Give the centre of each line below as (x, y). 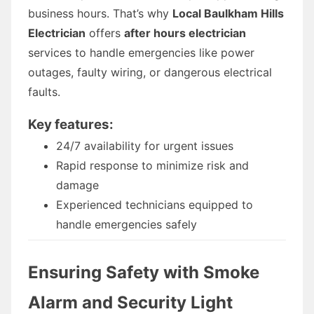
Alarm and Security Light (130, 302)
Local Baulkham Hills (228, 13)
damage (77, 185)
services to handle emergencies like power (141, 52)
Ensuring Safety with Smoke (144, 272)
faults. (44, 91)
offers (105, 33)
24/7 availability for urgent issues (145, 145)
